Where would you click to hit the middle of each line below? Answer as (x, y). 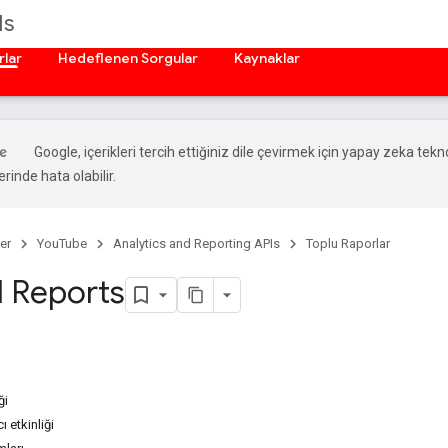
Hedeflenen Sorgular (128, 58)
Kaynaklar (267, 58)
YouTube (62, 243)
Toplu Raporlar (348, 243)
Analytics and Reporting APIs (196, 243)
